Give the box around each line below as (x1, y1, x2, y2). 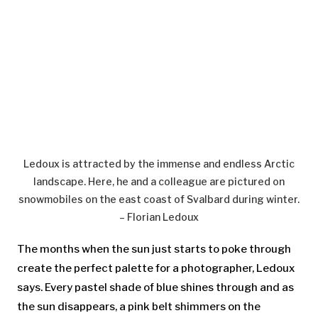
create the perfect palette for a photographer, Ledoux (17, 261, 295, 275)
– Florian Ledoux (119, 210, 199, 223)
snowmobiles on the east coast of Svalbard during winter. (18, 192, 300, 205)
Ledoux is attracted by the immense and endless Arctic (23, 157, 295, 170)
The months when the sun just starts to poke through (17, 242, 291, 256)
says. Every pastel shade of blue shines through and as (17, 280, 294, 294)
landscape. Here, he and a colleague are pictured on (33, 175, 285, 187)
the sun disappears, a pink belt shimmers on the (17, 300, 261, 313)
